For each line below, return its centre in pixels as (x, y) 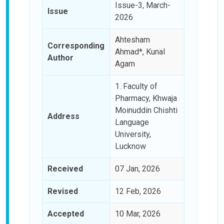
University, (133, 134)
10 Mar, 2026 (138, 213)
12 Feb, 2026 (138, 191)
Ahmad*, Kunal (140, 51)
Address (63, 116)
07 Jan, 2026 (137, 168)
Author (60, 57)
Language (132, 122)
